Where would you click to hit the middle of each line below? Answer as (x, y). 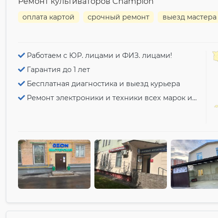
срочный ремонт (119, 17)
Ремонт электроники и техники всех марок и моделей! (109, 98)
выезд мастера (189, 17)
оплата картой (49, 17)
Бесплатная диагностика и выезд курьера (103, 83)
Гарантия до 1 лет (58, 69)
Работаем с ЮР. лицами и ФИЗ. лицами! (100, 55)
